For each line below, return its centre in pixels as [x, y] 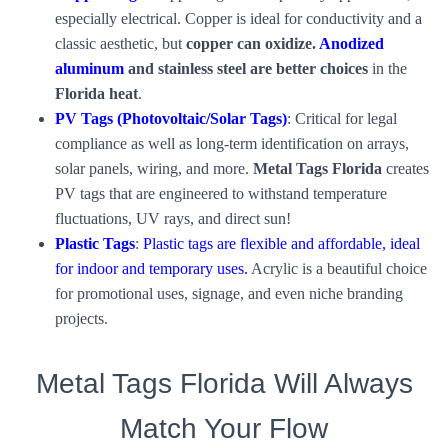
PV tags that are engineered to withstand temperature [221, 193]
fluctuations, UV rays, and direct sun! [173, 218]
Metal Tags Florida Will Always [224, 383]
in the [387, 68]
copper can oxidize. [252, 43]
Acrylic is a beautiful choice [337, 268]
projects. [81, 318]
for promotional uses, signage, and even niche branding [229, 293]
